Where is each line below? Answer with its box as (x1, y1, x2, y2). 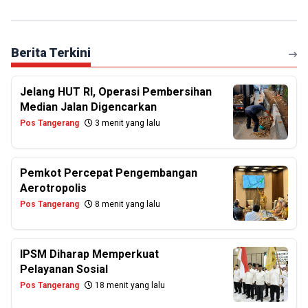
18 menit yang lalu (93, 280, 165, 290)
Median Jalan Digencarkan (20, 100, 157, 113)
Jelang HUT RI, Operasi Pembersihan (20, 85, 212, 98)
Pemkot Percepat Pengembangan (20, 166, 197, 179)
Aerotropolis (20, 181, 87, 195)
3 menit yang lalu (93, 118, 160, 128)
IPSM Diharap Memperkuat (20, 247, 159, 261)
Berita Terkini (11, 45, 91, 60)
